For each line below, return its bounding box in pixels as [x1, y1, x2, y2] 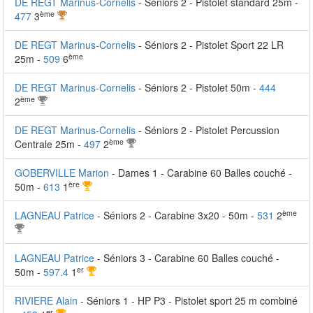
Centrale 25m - [15, 137, 84, 151]
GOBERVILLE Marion [15, 166, 109, 180]
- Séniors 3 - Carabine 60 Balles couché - [97, 251, 279, 265]
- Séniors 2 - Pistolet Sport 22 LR [138, 38, 284, 52]
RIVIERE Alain [15, 293, 78, 307]
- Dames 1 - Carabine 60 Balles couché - [112, 166, 292, 180]
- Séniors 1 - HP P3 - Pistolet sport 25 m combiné [80, 293, 298, 307]
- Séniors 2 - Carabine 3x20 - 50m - [97, 208, 257, 222]
